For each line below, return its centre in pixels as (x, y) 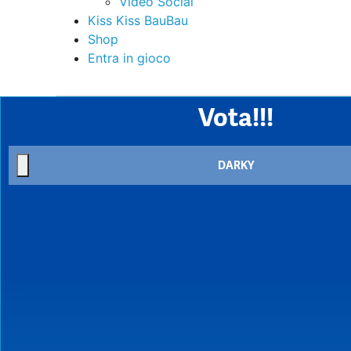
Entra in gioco (129, 58)
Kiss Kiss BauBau (138, 20)
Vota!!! (236, 118)
